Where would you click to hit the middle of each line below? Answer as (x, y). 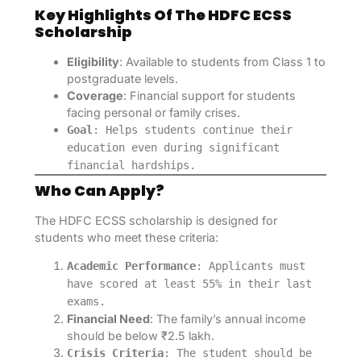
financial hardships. (131, 165)
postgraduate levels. (122, 78)
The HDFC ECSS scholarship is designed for (156, 220)
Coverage (95, 95)
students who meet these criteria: (126, 237)
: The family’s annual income (227, 319)
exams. (86, 301)
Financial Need (108, 319)
